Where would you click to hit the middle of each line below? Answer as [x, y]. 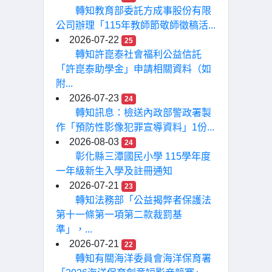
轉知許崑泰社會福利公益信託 [138, 54]
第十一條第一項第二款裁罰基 [119, 215]
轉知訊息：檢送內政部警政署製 [143, 113]
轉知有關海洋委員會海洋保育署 [143, 258]
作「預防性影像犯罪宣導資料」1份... [135, 127]
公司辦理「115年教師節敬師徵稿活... [136, 25]
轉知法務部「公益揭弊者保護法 [143, 200]
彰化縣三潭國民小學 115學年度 [143, 156]
